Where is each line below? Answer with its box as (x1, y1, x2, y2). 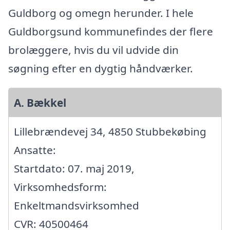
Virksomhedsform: (14, 180, 107, 195)
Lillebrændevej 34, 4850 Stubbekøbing (14, 124, 206, 139)
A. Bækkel (14, 95, 66, 110)
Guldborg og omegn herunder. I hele (8, 6, 194, 21)
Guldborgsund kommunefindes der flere (8, 24, 213, 39)
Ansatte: (14, 143, 56, 158)
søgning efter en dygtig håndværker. (8, 61, 193, 76)
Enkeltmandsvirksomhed (14, 198, 139, 213)
